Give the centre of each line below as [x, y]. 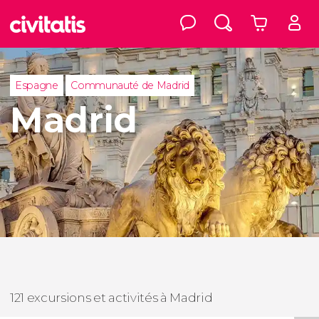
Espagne [37, 85]
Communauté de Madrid [130, 85]
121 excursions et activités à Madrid [111, 297]
